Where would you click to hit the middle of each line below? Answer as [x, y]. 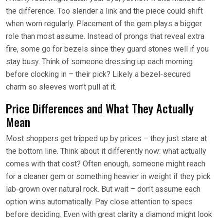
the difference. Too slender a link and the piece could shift [104, 11]
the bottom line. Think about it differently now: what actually [106, 151]
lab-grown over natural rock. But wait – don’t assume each [103, 189]
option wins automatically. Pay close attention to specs [99, 201]
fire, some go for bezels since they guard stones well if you [107, 49]
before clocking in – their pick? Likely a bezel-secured [98, 74]
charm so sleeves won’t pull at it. [61, 87]
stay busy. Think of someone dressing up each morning [99, 61]
